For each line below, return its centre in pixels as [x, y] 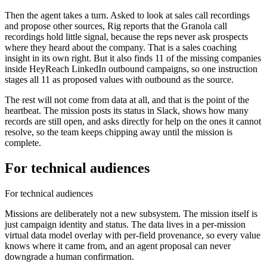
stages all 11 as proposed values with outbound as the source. [119, 80]
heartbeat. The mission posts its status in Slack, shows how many [127, 111]
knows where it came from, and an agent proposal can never [118, 246]
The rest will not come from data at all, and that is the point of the [127, 100]
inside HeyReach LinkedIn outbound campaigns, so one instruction [131, 69]
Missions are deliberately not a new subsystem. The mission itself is [131, 214]
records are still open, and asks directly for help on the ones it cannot [133, 122]
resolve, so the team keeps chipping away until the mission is [119, 132]
